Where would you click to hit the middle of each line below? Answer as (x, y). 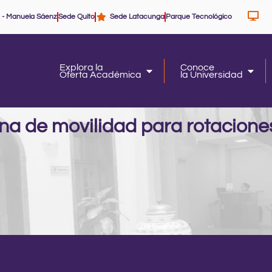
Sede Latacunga (137, 17)
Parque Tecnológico (199, 17)
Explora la (81, 67)
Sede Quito (77, 17)
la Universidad (211, 74)
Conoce (197, 67)
